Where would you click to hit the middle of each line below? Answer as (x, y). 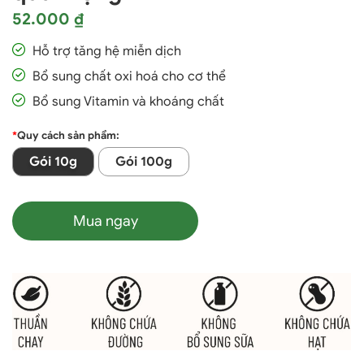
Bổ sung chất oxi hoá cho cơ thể (129, 76)
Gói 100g (144, 161)
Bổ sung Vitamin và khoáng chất (128, 101)
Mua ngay (105, 221)
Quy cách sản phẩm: (68, 135)
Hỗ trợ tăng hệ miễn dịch (107, 51)
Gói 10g (53, 161)
